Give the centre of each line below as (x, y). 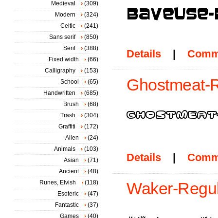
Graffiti (67, 127)
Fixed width (64, 59)
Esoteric (68, 194)
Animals (65, 149)
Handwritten (59, 93)
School (70, 82)
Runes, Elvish (58, 182)
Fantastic (67, 205)
